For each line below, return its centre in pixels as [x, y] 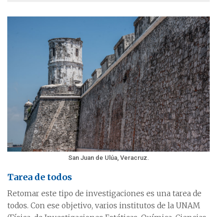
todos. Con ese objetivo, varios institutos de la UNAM [104, 205]
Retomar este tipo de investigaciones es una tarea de [104, 193]
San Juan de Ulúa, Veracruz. [108, 157]
